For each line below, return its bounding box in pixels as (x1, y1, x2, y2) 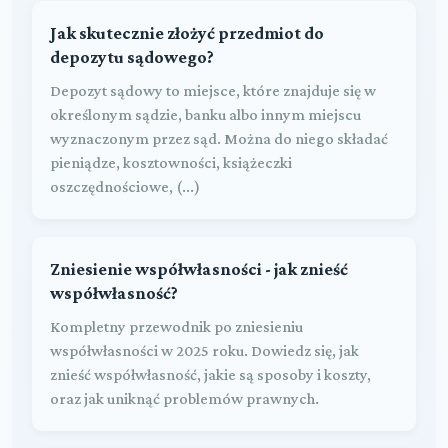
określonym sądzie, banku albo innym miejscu (50, 105, 361, 123)
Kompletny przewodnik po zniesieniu (50, 317, 303, 335)
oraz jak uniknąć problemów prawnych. (50, 389, 319, 407)
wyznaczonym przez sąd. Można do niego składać (50, 129, 388, 147)
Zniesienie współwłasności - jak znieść (50, 258, 348, 279)
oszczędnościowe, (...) (50, 177, 200, 195)
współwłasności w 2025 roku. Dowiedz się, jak (50, 341, 359, 359)
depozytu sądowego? (50, 46, 214, 67)
